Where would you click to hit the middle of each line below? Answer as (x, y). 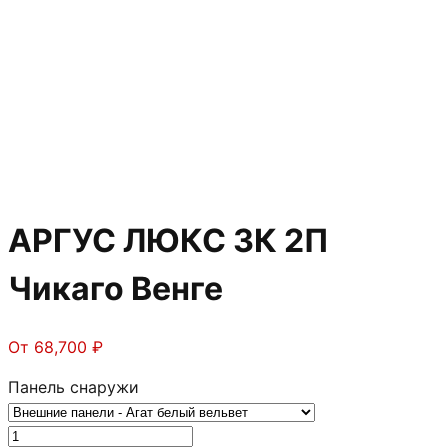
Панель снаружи (73, 386)
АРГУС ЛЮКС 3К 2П (168, 241)
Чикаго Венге (115, 289)
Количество (53, 433)
